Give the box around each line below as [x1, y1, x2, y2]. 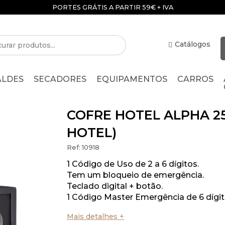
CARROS [177, 74, 214, 84]
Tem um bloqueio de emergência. [67, 170, 204, 180]
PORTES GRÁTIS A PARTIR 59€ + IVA [52, 4, 173, 11]
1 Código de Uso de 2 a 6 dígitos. [67, 159, 199, 169]
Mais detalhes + [67, 212, 125, 221]
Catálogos [174, 40, 210, 49]
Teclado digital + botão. [67, 181, 163, 191]
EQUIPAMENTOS [96, 74, 168, 84]
